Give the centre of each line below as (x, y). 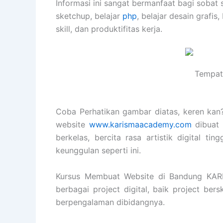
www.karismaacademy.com (140, 125)
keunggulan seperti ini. (98, 151)
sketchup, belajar (89, 16)
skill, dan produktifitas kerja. (109, 29)
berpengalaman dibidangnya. (110, 202)
